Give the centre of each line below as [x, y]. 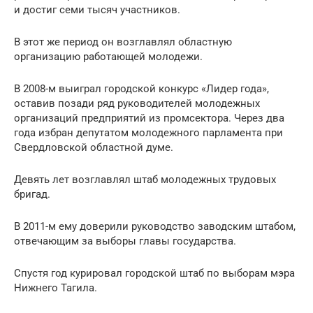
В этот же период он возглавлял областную [123, 42]
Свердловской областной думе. [94, 147]
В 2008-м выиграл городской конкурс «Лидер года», [141, 89]
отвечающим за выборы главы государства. [125, 241]
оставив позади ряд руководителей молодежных [137, 103]
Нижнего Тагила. [56, 288]
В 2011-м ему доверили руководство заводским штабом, [155, 226]
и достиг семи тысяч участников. [99, 10]
